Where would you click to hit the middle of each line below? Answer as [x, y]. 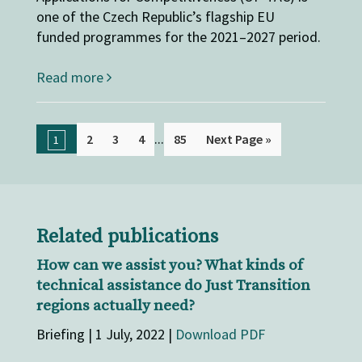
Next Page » [238, 139]
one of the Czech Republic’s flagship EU [155, 16]
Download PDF [220, 335]
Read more [71, 77]
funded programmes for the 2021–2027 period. [178, 36]
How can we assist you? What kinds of [169, 266]
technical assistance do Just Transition [173, 286]
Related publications [127, 236]
